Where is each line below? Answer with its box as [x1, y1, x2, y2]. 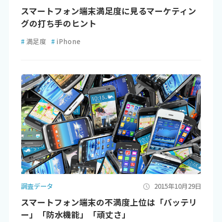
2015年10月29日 [154, 181, 202, 191]
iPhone [56, 37, 81, 47]
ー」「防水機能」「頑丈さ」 [20, 208, 130, 221]
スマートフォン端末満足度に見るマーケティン [20, 4, 196, 17]
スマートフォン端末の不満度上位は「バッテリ [20, 196, 197, 208]
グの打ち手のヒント [20, 17, 97, 29]
